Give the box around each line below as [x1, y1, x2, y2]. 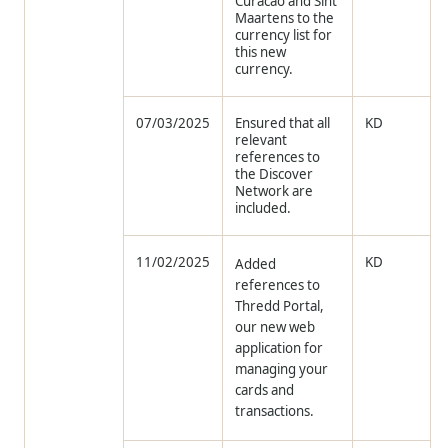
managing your [235, 360, 329, 379]
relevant [235, 131, 288, 150]
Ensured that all [235, 114, 331, 133]
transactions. [235, 402, 315, 421]
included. [235, 199, 292, 218]
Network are [235, 182, 314, 201]
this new [235, 43, 287, 62]
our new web [235, 318, 316, 337]
